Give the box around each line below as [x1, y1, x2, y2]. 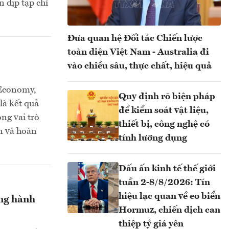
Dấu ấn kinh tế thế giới [119, 164, 216, 173]
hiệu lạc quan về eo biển [119, 191, 220, 201]
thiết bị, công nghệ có [119, 119, 210, 129]
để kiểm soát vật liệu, [119, 105, 209, 115]
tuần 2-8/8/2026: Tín [119, 177, 210, 187]
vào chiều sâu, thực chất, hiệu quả [67, 61, 212, 71]
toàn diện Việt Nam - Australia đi [67, 47, 209, 57]
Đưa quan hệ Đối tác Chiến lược [67, 33, 202, 43]
